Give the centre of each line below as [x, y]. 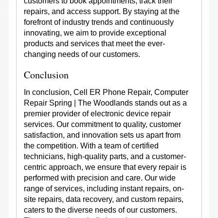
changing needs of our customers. [82, 54]
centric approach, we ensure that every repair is [105, 167]
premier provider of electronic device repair [97, 114]
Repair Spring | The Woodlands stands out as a [105, 103]
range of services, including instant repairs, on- [104, 189]
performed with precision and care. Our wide [100, 178]
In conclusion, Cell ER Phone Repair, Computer [106, 92]
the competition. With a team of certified [91, 146]
